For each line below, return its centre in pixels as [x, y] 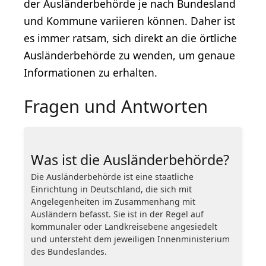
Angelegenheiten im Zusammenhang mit [113, 201]
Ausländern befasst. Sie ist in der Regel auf [117, 214]
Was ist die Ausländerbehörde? [130, 159]
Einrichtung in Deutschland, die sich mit [111, 189]
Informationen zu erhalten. [91, 72]
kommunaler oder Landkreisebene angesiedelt [124, 226]
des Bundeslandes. [69, 251]
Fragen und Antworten [116, 106]
